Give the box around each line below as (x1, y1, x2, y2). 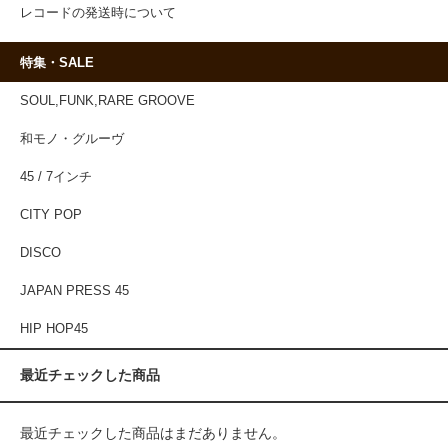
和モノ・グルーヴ (20, 132, 124, 147)
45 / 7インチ (20, 170, 92, 185)
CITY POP (20, 208, 82, 223)
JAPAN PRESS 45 (20, 284, 129, 299)
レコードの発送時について (20, 6, 176, 21)
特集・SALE (20, 56, 94, 71)
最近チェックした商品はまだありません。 (20, 425, 286, 442)
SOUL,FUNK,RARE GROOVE (20, 94, 195, 109)
